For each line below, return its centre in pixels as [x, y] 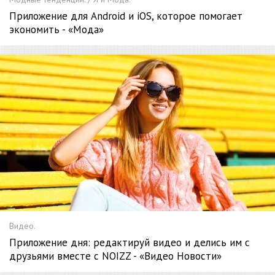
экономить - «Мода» [56, 30]
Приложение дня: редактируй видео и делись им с [130, 243]
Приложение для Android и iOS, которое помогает [126, 16]
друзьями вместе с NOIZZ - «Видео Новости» [115, 256]
